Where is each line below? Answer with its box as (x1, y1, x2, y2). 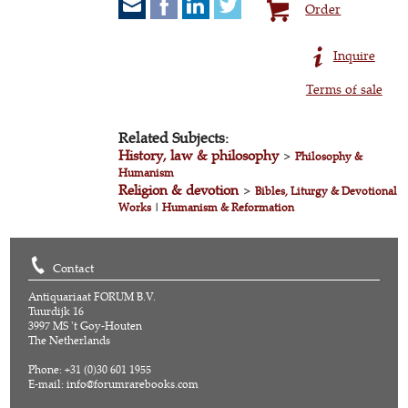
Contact (53, 260, 95, 276)
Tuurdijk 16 (28, 303, 85, 319)
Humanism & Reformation (162, 199, 295, 215)
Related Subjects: (118, 127, 229, 148)
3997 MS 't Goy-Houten (28, 318, 143, 333)
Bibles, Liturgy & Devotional (255, 183, 398, 199)
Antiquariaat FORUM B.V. (28, 289, 157, 304)
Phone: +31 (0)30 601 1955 (28, 362, 152, 377)
